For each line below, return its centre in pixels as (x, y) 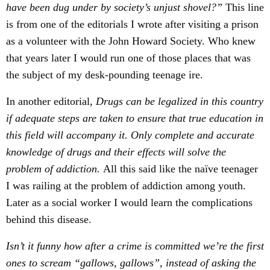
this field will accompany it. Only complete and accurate (130, 135)
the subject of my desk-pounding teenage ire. (105, 75)
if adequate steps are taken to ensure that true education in (135, 118)
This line (245, 7)
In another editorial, (51, 101)
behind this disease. (49, 219)
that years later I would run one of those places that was (128, 58)
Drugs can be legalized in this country (180, 101)
